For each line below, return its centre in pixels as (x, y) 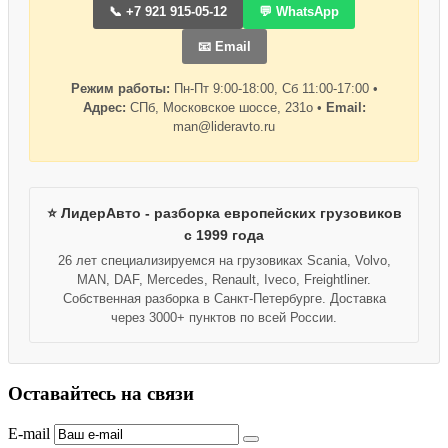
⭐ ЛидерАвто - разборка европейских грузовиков (224, 213)
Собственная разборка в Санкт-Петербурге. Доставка (224, 299)
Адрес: (104, 108)
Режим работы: (120, 89)
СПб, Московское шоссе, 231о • (225, 108)
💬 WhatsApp (299, 12)
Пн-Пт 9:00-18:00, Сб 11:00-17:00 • (273, 89)
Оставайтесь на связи (101, 394)
